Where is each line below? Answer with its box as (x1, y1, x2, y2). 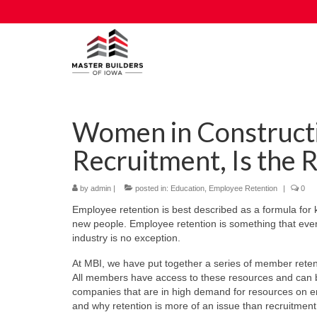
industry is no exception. (72, 232, 180, 243)
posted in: (133, 184, 171, 192)
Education (171, 184, 204, 192)
